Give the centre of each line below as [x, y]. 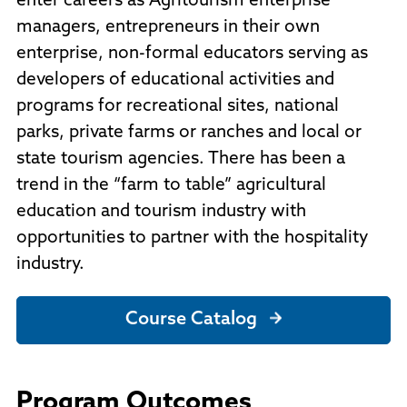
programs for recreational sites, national [178, 107]
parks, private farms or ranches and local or [189, 134]
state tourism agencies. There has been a [181, 160]
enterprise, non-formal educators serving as [192, 55]
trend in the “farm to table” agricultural [171, 186]
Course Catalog [191, 320]
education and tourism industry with [161, 213]
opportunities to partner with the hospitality [192, 239]
